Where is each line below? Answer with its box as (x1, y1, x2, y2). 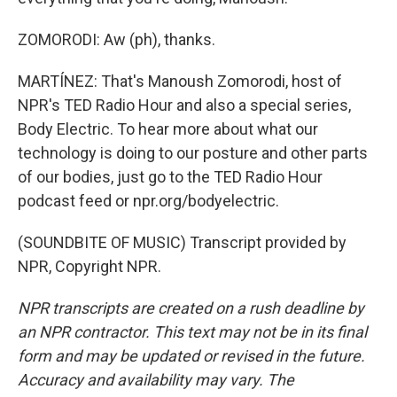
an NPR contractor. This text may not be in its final (18, 323, 367, 341)
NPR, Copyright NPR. (18, 257, 161, 276)
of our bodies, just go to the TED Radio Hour (18, 167, 323, 186)
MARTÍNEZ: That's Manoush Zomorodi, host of (18, 72, 342, 90)
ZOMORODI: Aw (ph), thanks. (18, 30, 215, 49)
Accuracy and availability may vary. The (18, 370, 294, 389)
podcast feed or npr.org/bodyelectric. (18, 191, 279, 210)
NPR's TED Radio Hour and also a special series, (18, 96, 351, 114)
